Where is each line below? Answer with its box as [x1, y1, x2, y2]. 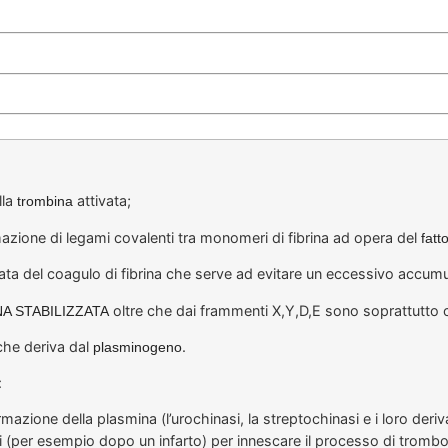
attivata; [73, 192, 131, 210]
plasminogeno [93, 338, 182, 355]
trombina [17, 193, 73, 210]
